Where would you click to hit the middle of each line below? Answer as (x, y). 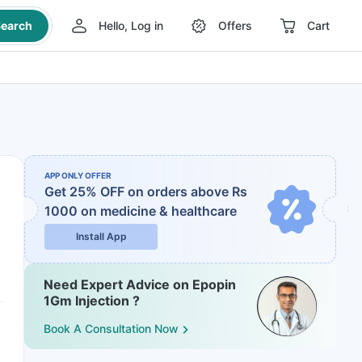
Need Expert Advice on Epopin (140, 284)
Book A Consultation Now (111, 329)
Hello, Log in (130, 25)
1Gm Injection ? (92, 301)
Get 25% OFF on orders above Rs (146, 192)
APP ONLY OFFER (78, 175)
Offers (235, 25)
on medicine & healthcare (159, 211)
